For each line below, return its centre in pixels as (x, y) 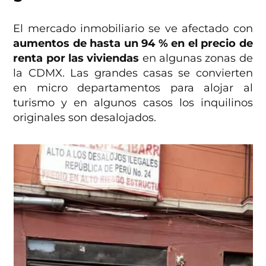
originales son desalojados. (85, 117)
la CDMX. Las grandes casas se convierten (133, 73)
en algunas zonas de (196, 58)
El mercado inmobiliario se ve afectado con (133, 28)
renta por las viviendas (76, 58)
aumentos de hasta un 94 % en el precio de (133, 43)
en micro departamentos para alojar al (133, 88)
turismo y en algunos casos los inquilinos (133, 102)
